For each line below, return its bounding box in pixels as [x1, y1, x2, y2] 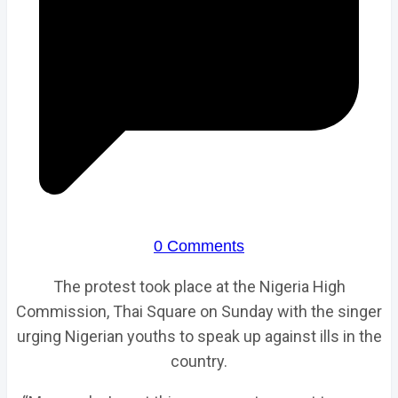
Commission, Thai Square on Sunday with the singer [16, 302, 382, 321]
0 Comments [154, 237, 244, 255]
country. [171, 352, 227, 370]
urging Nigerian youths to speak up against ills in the [16, 327, 382, 346]
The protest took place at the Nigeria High [52, 277, 346, 296]
